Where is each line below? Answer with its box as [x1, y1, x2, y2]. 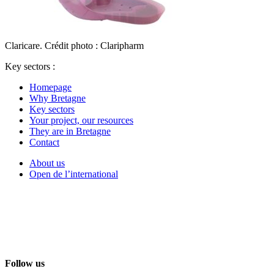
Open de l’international [29, 168, 118, 179]
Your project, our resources [29, 114, 133, 125]
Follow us [5, 258, 45, 269]
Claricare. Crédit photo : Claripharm [5, 40, 144, 51]
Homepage [29, 81, 72, 92]
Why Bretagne [29, 92, 86, 103]
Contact [29, 136, 59, 147]
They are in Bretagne [29, 125, 111, 136]
